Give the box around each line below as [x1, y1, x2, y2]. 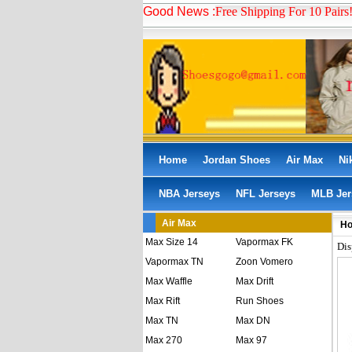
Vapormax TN [145, 256, 203, 267]
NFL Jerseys [236, 188, 295, 200]
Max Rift [145, 295, 180, 306]
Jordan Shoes [203, 154, 270, 166]
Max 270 [145, 335, 182, 346]
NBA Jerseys [159, 188, 220, 200]
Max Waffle [145, 276, 192, 287]
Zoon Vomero [236, 256, 293, 267]
